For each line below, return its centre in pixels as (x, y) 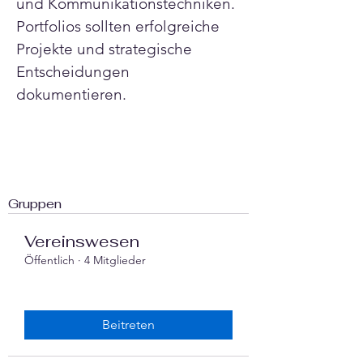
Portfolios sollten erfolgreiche (120, 26)
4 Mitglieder (115, 260)
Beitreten (128, 325)
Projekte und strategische (106, 49)
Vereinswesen (82, 241)
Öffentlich (49, 260)
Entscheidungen (75, 72)
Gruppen (35, 204)
